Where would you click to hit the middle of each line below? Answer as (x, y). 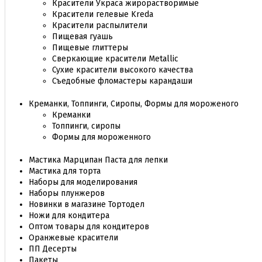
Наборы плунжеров (67, 193)
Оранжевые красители (73, 238)
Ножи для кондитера (69, 216)
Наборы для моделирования (83, 182)
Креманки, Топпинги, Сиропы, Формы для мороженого (134, 104)
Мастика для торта (65, 171)
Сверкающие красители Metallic (115, 59)
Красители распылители (100, 25)
